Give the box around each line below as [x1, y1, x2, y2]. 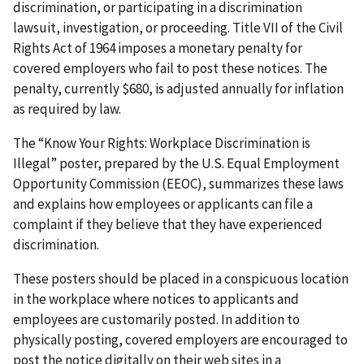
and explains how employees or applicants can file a [13, 194, 313, 213]
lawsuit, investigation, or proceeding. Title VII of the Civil [13, 18, 343, 37]
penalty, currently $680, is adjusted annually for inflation [13, 79, 344, 97]
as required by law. [13, 99, 121, 118]
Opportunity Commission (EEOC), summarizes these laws [13, 174, 344, 193]
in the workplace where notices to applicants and [13, 289, 299, 308]
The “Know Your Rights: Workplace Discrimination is [13, 133, 310, 152]
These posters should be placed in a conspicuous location [13, 269, 349, 288]
